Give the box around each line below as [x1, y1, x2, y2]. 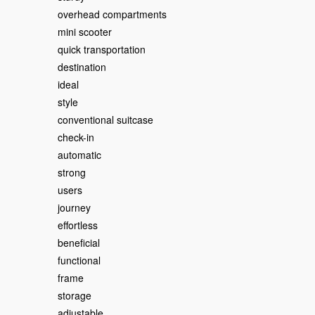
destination [58, 60, 106, 74]
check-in [58, 130, 94, 144]
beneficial [58, 236, 100, 250]
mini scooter [58, 25, 112, 39]
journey [58, 200, 91, 214]
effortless [58, 218, 98, 232]
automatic [58, 148, 101, 162]
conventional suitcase [58, 112, 153, 127]
